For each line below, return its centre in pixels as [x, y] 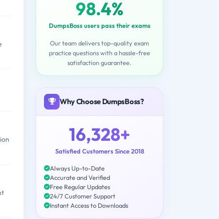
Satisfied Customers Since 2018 [99, 151]
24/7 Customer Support [83, 196]
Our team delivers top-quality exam [99, 43]
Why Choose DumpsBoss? [102, 101]
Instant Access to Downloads [89, 205]
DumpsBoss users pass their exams [99, 25]
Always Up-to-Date [77, 168]
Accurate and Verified [80, 177]
